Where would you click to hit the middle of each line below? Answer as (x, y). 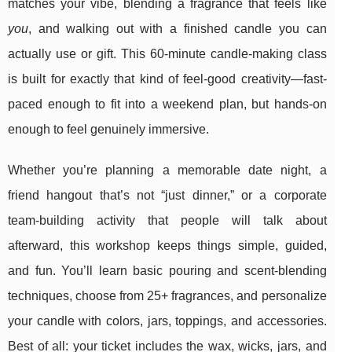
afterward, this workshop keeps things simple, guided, (167, 246)
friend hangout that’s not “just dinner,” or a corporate (167, 196)
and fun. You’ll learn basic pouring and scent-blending (167, 271)
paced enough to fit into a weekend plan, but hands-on (167, 104)
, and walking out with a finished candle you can (178, 29)
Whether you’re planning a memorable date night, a (167, 170)
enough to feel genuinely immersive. (108, 130)
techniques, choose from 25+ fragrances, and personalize (167, 296)
